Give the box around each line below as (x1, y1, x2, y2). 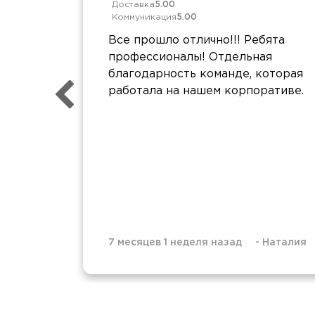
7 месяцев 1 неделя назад (108, 238, 242, 247)
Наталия (262, 238, 307, 247)
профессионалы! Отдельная (108, 51, 272, 63)
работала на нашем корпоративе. (108, 85, 304, 96)
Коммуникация (112, 13, 176, 21)
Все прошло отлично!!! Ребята (108, 34, 285, 46)
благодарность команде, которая (108, 68, 303, 79)
